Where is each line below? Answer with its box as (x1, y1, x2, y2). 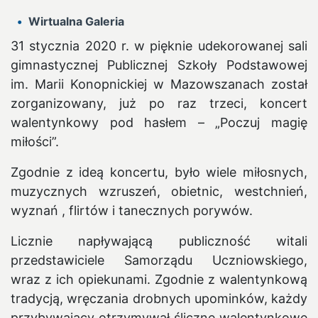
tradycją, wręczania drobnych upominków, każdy (11, 290, 307, 306)
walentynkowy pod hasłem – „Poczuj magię (11, 114, 307, 130)
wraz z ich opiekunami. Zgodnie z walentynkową (11, 271, 307, 287)
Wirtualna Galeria (28, 13, 124, 28)
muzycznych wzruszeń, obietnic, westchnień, (11, 183, 307, 199)
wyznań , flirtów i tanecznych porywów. (11, 202, 253, 218)
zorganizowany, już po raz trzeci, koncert (11, 95, 307, 111)
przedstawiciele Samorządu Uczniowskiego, (11, 252, 307, 268)
